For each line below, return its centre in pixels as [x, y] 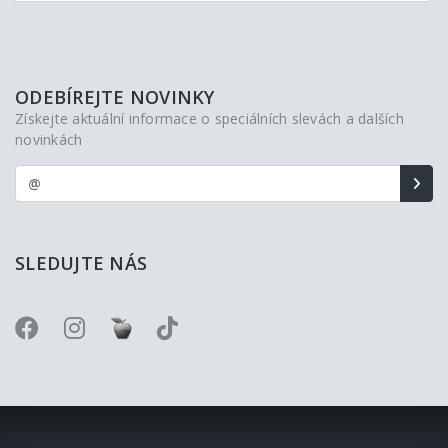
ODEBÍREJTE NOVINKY [115, 96]
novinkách [49, 139]
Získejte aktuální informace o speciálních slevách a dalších [209, 118]
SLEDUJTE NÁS [81, 262]
